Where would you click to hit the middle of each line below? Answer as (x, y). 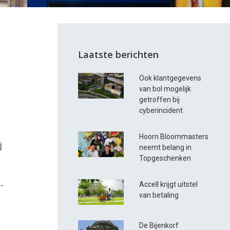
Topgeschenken (165, 158)
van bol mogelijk (165, 89)
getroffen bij (160, 100)
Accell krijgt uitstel (169, 185)
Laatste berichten (119, 55)
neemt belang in (166, 148)
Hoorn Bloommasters (174, 137)
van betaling (159, 195)
